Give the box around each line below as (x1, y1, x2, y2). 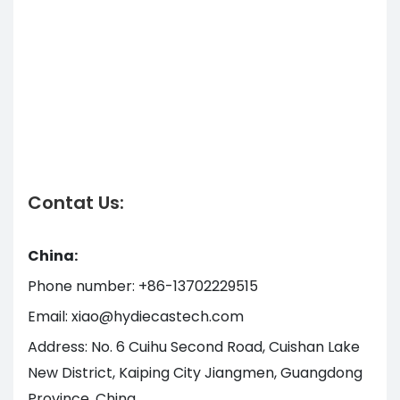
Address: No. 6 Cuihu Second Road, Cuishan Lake (28, 336, 360, 357)
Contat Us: (28, 189, 124, 215)
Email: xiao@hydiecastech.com (28, 305, 244, 327)
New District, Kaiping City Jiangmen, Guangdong (28, 362, 362, 383)
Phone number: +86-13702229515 (28, 275, 258, 296)
